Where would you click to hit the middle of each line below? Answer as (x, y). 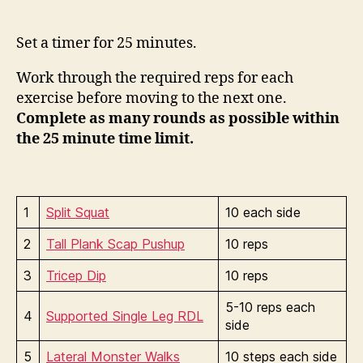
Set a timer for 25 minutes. (107, 44)
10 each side (263, 213)
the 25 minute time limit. (105, 139)
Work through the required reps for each (155, 79)
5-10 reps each (270, 307)
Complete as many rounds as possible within (178, 119)
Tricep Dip (76, 276)
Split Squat (78, 213)
